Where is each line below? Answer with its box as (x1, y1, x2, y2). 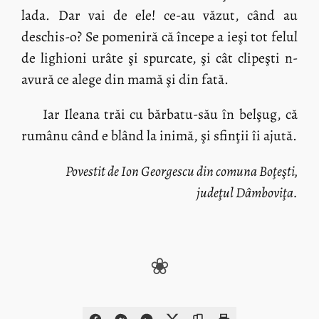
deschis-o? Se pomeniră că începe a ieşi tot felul (21, 26, 298, 46)
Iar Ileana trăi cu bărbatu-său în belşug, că (42, 105, 298, 125)
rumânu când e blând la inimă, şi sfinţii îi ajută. (21, 126, 298, 146)
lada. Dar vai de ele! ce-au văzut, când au (21, 5, 298, 25)
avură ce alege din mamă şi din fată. (21, 69, 229, 89)
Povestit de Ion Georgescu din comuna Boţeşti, (65, 162, 298, 182)
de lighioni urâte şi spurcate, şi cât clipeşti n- (21, 48, 298, 68)
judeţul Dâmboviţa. (196, 183, 298, 203)
